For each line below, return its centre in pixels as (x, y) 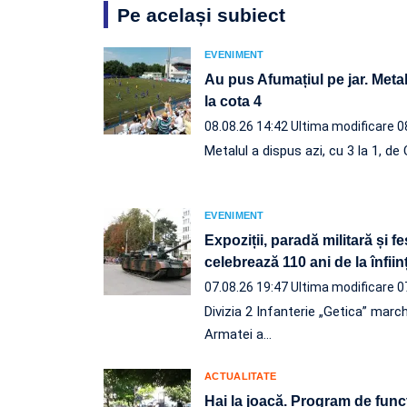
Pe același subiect (201, 15)
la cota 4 (233, 101)
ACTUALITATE (241, 376)
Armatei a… (238, 334)
